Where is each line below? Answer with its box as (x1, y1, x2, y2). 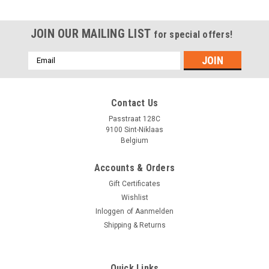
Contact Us (110, 97, 159, 109)
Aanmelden (134, 207, 174, 216)
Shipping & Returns (103, 220, 166, 229)
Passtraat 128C (109, 114, 160, 123)
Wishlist (121, 193, 148, 202)
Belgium (121, 136, 148, 145)
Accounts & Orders (94, 162, 175, 174)
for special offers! (154, 28, 233, 40)
